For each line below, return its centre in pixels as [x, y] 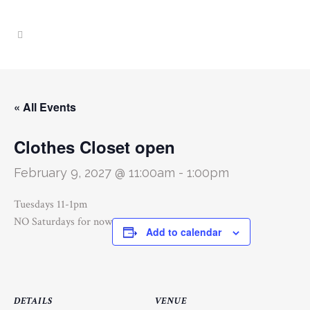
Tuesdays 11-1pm [51, 204]
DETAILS [33, 301]
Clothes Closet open [94, 147]
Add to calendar [184, 232]
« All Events [45, 107]
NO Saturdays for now [63, 222]
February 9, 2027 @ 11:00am [94, 173]
